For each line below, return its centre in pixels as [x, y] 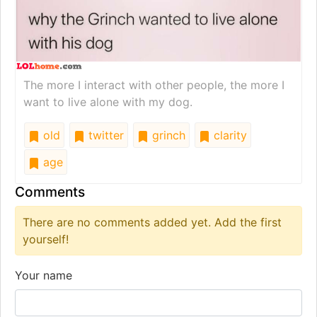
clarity [229, 136]
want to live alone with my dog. [108, 102]
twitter [104, 136]
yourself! [46, 240]
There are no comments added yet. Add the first [152, 223]
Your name [44, 276]
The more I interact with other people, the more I [154, 85]
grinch [167, 136]
